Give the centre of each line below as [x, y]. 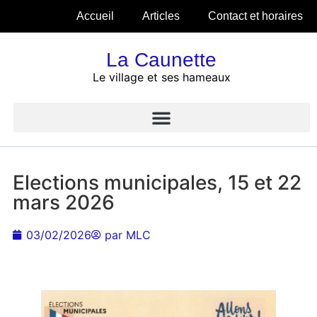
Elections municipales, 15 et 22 [157, 183]
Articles [161, 16]
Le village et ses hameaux [161, 77]
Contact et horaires [255, 16]
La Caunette [162, 60]
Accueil [95, 16]
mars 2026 [63, 203]
